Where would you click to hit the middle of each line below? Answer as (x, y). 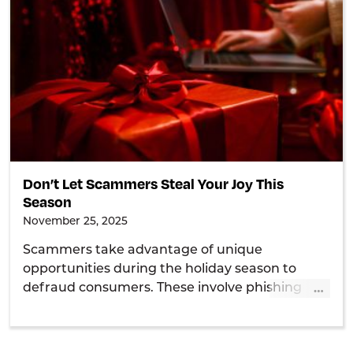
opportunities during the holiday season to (160, 270)
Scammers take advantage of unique (143, 251)
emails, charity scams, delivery (120, 308)
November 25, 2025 (76, 222)
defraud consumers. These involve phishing (163, 289)
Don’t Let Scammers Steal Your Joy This (154, 184)
